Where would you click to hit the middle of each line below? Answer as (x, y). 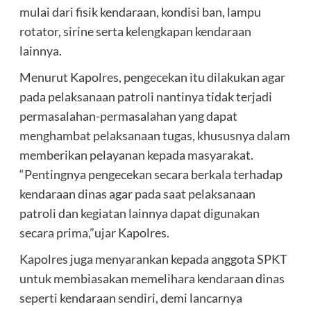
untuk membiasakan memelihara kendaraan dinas (152, 279)
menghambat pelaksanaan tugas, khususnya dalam (154, 136)
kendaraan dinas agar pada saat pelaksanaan (137, 194)
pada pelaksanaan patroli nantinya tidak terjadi (145, 97)
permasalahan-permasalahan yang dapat (128, 116)
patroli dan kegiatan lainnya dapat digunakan (139, 213)
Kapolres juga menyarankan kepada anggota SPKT (153, 259)
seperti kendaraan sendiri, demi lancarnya (131, 298)
